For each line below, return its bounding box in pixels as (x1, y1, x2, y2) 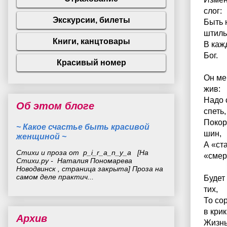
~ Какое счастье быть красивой (16, 122, 149, 131)
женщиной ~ (16, 132, 66, 141)
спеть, (204, 107, 226, 116)
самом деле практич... (16, 173, 94, 181)
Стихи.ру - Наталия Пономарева (16, 157, 132, 165)
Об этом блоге (16, 100, 94, 111)
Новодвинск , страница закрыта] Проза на (16, 165, 163, 173)
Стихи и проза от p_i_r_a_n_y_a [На (16, 148, 148, 157)
